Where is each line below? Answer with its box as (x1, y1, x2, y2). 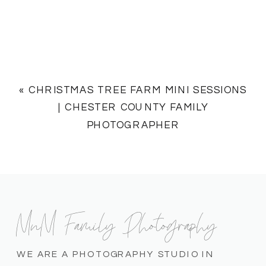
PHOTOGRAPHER (87, 119, 179, 131)
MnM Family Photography (17, 209, 217, 235)
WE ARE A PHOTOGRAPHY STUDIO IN (17, 249, 214, 259)
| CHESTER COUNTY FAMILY (58, 102, 208, 113)
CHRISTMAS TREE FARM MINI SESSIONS (28, 84, 247, 96)
